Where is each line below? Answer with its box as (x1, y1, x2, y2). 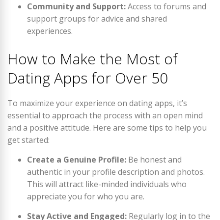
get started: (7, 135, 50, 145)
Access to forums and (126, 1, 206, 12)
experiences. (27, 26, 73, 36)
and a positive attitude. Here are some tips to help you (7, 122, 207, 133)
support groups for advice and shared (27, 13, 167, 24)
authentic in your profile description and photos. (27, 166, 205, 177)
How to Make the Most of (7, 49, 178, 69)
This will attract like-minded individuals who (27, 179, 187, 190)
